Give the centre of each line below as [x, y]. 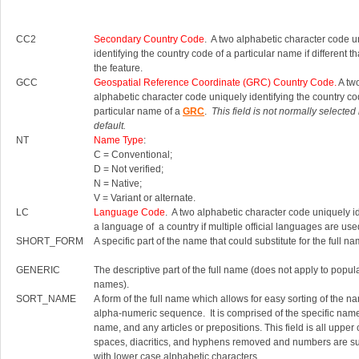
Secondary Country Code [149, 40]
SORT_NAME [46, 299]
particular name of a [138, 112]
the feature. [118, 69]
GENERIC [38, 270]
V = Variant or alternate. [145, 198]
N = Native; [118, 184]
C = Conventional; [133, 155]
